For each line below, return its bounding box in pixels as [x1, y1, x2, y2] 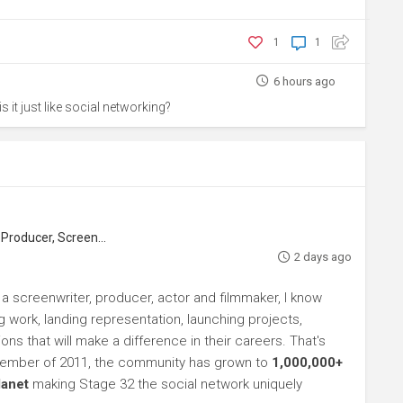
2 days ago [293, 250, 352, 264]
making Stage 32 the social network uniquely [29, 376, 302, 392]
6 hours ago [273, 75, 336, 88]
